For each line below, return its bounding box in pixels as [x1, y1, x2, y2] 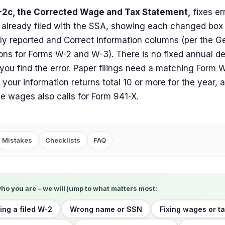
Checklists [45, 136, 80, 144]
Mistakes [2, 136, 32, 144]
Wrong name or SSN [69, 204, 142, 213]
